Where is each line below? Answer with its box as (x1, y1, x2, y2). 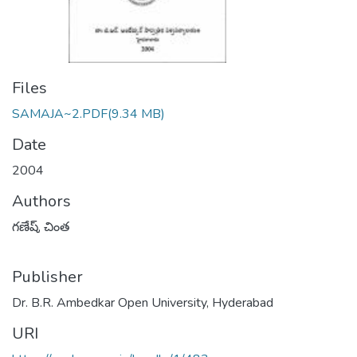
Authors (12, 190, 71, 212)
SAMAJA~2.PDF (12, 105, 108, 123)
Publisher (12, 266, 83, 288)
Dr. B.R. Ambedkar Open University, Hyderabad (12, 294, 273, 312)
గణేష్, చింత (12, 218, 69, 236)
